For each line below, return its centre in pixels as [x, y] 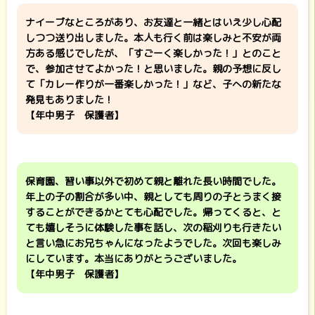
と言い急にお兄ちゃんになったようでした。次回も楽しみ [154, 243]
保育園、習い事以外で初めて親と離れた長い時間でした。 [154, 181]
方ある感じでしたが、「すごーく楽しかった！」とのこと [154, 53]
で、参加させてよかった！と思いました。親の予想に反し [154, 69]
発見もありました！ [70, 99]
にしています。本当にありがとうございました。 [134, 258]
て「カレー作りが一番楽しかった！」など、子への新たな [154, 84]
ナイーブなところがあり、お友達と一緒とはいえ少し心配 [154, 22]
